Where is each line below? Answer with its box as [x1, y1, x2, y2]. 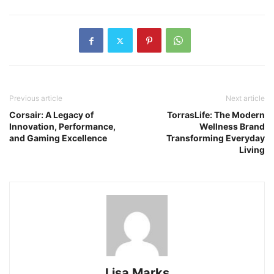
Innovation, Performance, [9, 121, 116, 132]
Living [239, 144, 265, 155]
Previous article [9, 94, 62, 103]
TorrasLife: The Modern [167, 109, 265, 120]
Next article [226, 94, 265, 103]
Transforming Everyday [166, 133, 265, 144]
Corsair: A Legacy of [9, 109, 94, 120]
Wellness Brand [199, 121, 265, 132]
